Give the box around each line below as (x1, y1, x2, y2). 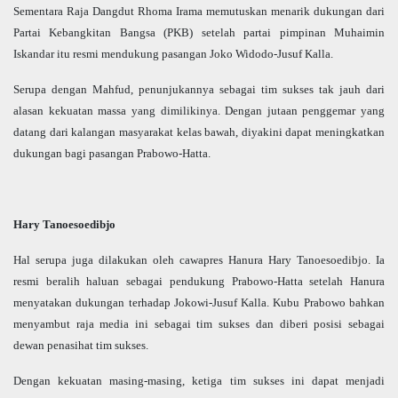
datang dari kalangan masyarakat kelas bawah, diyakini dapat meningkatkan (13, 125, 385, 139)
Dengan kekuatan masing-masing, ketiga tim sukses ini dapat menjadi (13, 374, 385, 388)
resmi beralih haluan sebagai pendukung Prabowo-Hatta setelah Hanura (13, 275, 385, 289)
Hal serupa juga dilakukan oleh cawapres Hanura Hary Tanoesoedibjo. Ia (13, 253, 385, 267)
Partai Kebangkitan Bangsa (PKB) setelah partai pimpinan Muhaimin (13, 26, 385, 40)
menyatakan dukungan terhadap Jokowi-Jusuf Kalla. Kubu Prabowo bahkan (13, 296, 385, 310)
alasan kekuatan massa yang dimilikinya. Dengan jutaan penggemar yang (13, 104, 385, 118)
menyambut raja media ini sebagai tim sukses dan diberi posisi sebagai (13, 317, 385, 331)
